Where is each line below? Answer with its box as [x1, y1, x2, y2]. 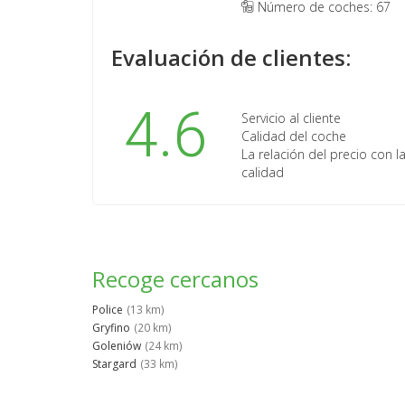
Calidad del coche [241, 127, 346, 146]
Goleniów [92, 338, 141, 354]
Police [92, 302, 123, 318]
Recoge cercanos [92, 264, 259, 295]
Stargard [92, 356, 137, 372]
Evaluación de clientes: [111, 42, 351, 73]
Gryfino [92, 320, 130, 336]
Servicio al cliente [241, 109, 341, 127]
